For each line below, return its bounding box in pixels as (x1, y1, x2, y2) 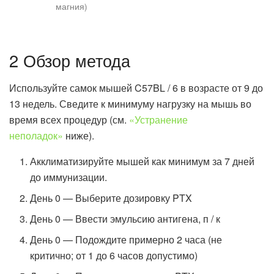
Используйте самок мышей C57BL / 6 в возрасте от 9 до (9, 80, 263, 95)
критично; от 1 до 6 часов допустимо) (30, 248, 198, 262)
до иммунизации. (30, 169, 108, 184)
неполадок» (9, 128, 63, 143)
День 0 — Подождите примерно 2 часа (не (30, 232, 223, 246)
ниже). (63, 128, 94, 143)
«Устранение (129, 112, 188, 127)
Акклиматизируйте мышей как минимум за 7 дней (30, 154, 255, 168)
